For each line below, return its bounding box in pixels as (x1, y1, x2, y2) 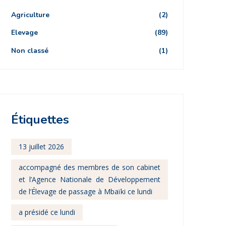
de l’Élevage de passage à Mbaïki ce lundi (19, 187, 153, 196)
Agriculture (11, 10, 50, 20)
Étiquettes (11, 111, 70, 128)
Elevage (11, 28, 38, 37)
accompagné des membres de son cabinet (19, 162, 160, 172)
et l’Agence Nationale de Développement (19, 175, 160, 184)
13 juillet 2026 (19, 142, 65, 151)
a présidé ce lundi (19, 207, 76, 217)
